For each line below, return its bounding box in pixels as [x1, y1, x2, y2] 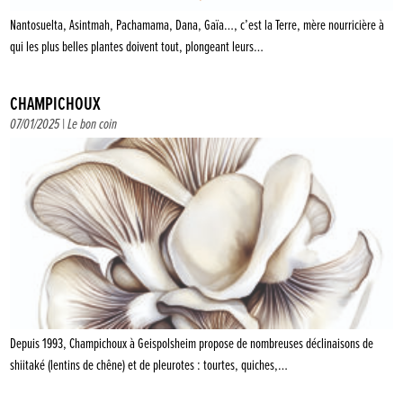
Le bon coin [67, 115, 118, 135]
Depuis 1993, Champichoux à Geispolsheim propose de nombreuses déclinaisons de [10, 334, 374, 354]
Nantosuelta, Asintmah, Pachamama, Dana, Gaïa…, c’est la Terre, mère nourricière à [10, 16, 385, 36]
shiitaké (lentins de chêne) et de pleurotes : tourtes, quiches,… [10, 355, 289, 375]
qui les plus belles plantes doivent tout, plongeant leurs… [10, 38, 264, 58]
